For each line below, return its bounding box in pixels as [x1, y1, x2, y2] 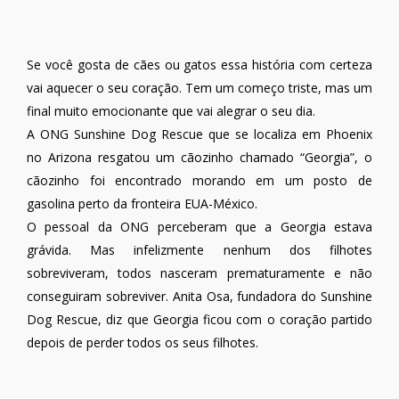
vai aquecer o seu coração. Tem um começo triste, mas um [27, 79, 372, 97]
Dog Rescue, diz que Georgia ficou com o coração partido [27, 311, 372, 329]
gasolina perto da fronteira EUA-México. [27, 195, 257, 213]
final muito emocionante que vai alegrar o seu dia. [27, 102, 315, 120]
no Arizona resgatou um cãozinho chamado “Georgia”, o [27, 149, 372, 167]
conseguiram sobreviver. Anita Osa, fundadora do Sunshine [27, 288, 372, 305]
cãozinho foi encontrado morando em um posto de [27, 172, 372, 190]
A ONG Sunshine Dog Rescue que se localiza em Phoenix [27, 126, 372, 143]
